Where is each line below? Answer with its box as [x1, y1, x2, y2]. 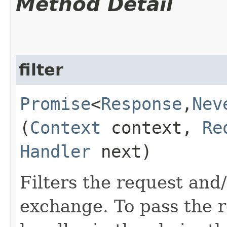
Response [101, 93, 182, 114]
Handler [20, 141, 91, 162]
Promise [20, 93, 91, 114]
